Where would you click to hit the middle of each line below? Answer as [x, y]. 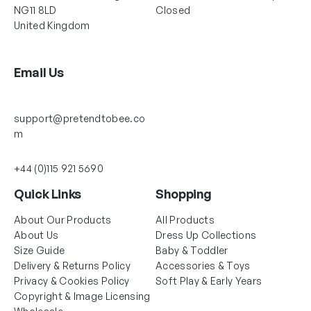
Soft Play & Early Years [209, 280]
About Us [36, 235]
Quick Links [48, 193]
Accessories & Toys [203, 265]
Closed [173, 10]
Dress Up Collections [206, 235]
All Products [185, 219]
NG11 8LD [36, 10]
